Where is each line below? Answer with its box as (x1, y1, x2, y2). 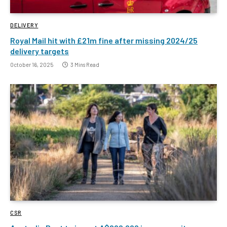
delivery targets (10, 46, 69, 56)
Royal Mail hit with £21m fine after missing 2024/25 (10, 35, 198, 46)
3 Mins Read (70, 61, 99, 68)
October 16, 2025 (10, 61, 53, 68)
